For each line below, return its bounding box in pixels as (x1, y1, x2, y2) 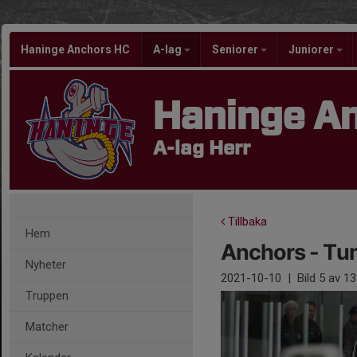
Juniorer (288, 43, 336, 56)
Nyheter (25, 257, 66, 272)
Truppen (25, 288, 69, 303)
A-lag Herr (153, 139, 250, 159)
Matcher (25, 320, 69, 334)
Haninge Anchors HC (21, 43, 130, 56)
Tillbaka (225, 214, 267, 229)
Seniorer (212, 43, 261, 56)
